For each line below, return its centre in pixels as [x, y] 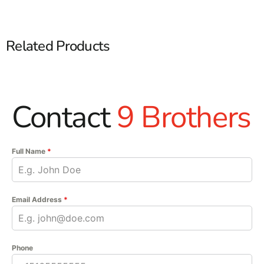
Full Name [29, 151]
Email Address [38, 199]
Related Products [58, 46]
